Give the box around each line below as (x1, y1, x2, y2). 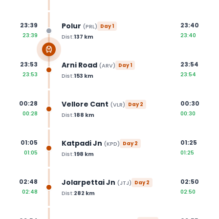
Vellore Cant (61, 99, 109, 109)
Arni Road (61, 60, 97, 70)
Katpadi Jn (61, 138, 102, 148)
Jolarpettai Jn (61, 177, 115, 187)
